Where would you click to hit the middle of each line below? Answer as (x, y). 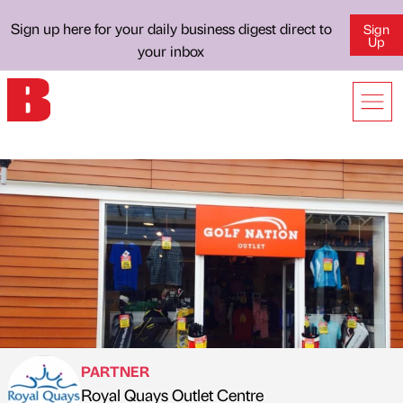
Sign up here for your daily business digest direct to (171, 28)
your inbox (171, 51)
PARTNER (115, 371)
